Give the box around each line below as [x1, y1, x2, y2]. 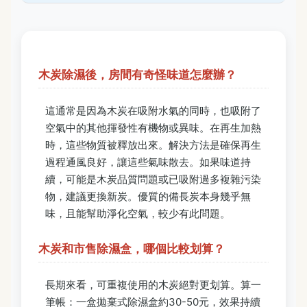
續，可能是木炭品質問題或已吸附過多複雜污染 [45, 173, 261, 186]
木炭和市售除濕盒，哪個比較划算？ [38, 242, 225, 256]
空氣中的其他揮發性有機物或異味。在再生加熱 [45, 121, 261, 135]
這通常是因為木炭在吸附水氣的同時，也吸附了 [45, 104, 261, 118]
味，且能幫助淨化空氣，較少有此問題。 [45, 207, 230, 221]
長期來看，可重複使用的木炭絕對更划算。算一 [45, 278, 261, 291]
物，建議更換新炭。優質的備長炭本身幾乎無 [45, 190, 251, 204]
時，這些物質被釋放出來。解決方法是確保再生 [45, 138, 261, 152]
